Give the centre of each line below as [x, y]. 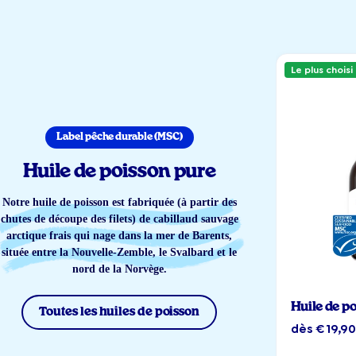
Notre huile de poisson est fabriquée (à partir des [119, 203]
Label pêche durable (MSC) [119, 137]
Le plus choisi [322, 70]
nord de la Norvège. [119, 269]
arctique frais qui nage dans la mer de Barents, [119, 236]
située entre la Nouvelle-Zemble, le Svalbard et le [119, 253]
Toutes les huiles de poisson [119, 312]
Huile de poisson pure [119, 172]
